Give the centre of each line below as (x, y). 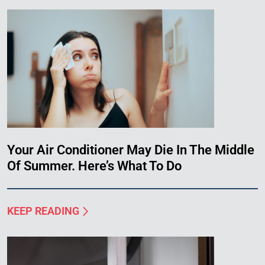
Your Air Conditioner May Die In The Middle (131, 150)
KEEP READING (43, 211)
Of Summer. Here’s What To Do (94, 166)
